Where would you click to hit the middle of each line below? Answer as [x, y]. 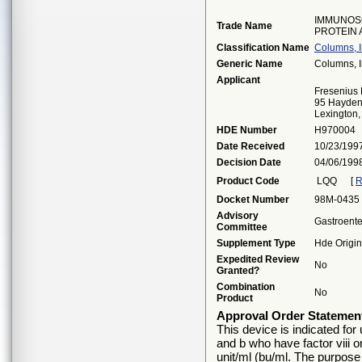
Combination [246, 287]
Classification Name [263, 48]
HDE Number [247, 130]
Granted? [238, 271]
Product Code [248, 181]
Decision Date [249, 162]
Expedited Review [258, 259]
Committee [242, 227]
